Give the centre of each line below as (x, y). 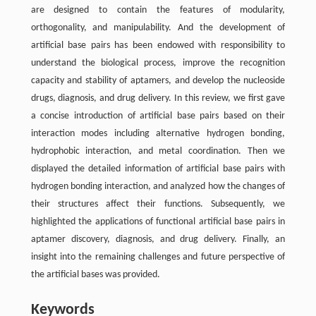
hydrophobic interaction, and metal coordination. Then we (158, 152)
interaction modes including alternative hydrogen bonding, (158, 134)
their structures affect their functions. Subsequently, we (158, 205)
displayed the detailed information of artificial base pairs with (158, 169)
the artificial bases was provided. (95, 275)
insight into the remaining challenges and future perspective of (158, 257)
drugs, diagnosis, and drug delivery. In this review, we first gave (158, 99)
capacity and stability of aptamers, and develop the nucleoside (158, 81)
